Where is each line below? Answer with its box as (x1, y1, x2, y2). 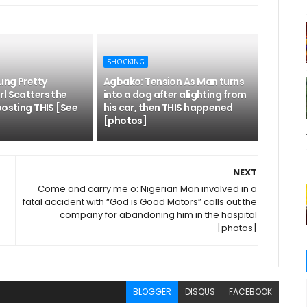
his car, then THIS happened (103, 101, 233, 114)
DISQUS (185, 286, 216, 297)
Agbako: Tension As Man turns (103, 75, 245, 88)
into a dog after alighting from (103, 88, 247, 101)
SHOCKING (106, 57, 145, 66)
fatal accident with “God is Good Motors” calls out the (23, 195, 258, 208)
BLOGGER (133, 286, 172, 297)
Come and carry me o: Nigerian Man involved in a (38, 182, 258, 195)
